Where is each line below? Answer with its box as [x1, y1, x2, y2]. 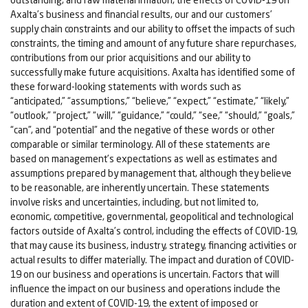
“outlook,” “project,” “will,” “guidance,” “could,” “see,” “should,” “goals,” [10, 109, 295, 122]
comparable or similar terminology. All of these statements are [10, 138, 270, 151]
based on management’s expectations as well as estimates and [10, 153, 277, 165]
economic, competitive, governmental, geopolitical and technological [10, 210, 294, 223]
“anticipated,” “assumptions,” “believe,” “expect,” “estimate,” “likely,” [10, 95, 289, 107]
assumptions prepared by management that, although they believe [10, 167, 291, 179]
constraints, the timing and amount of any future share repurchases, [10, 37, 296, 49]
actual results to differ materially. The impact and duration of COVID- [10, 254, 294, 266]
